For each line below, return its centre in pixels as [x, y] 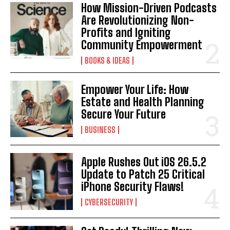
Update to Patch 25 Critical [143, 175]
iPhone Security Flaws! [133, 187]
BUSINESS [100, 130]
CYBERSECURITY [109, 202]
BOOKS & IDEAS [108, 61]
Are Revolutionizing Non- [138, 21]
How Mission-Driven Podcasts [149, 8]
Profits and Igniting [126, 33]
